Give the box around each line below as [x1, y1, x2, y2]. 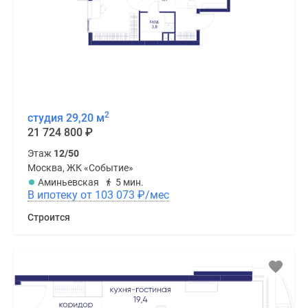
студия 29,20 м [27, 111, 104, 124]
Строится [27, 211, 70, 223]
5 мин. [115, 176, 144, 188]
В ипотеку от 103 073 [95, 188, 137, 201]
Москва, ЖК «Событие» [27, 162, 133, 173]
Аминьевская [38, 176, 99, 188]
